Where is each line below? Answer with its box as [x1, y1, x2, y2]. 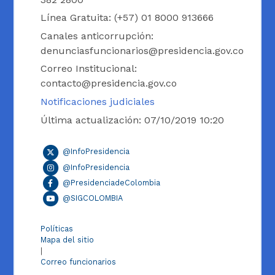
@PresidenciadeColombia [60, 177, 160, 187]
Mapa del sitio [41, 235, 95, 245]
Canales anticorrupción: [41, 29, 154, 42]
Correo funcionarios [41, 257, 117, 267]
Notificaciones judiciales [41, 96, 155, 108]
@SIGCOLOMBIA [60, 193, 123, 203]
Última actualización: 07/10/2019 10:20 [41, 114, 225, 126]
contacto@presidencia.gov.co [41, 77, 177, 90]
